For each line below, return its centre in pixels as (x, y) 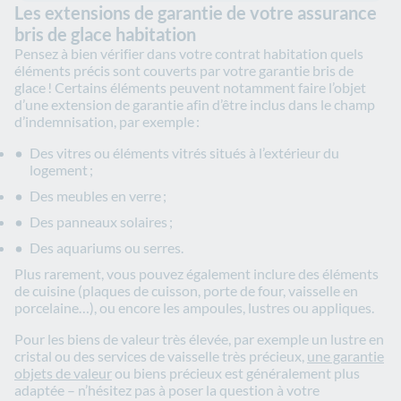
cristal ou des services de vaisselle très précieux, (161, 356)
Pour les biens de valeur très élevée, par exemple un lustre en (199, 339)
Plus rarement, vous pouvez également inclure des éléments (196, 274)
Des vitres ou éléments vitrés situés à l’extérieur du (184, 153)
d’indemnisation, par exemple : (108, 122)
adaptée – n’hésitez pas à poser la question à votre (167, 390)
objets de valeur (63, 373)
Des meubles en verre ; (98, 196)
